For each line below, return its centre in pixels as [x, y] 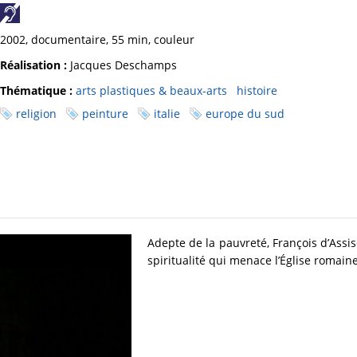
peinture [105, 114]
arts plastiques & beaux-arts [151, 91]
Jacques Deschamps [122, 65]
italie [167, 114]
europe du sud [245, 114]
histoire [257, 91]
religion [36, 114]
